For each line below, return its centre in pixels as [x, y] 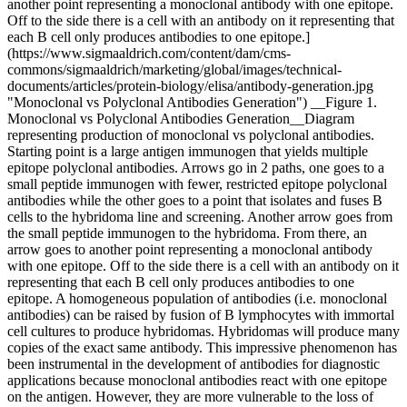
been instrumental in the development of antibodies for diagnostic [194, 364]
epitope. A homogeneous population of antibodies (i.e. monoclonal [197, 298]
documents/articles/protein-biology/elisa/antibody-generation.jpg [190, 86]
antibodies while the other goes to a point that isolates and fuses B [195, 200]
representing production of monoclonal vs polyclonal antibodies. [191, 135]
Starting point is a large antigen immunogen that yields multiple [188, 151]
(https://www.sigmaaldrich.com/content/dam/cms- [149, 53]
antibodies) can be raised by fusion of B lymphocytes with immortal [201, 315]
